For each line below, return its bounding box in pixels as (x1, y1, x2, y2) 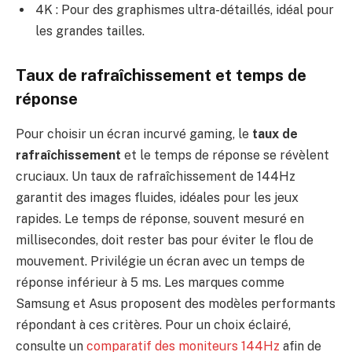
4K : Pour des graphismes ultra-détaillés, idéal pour (35, 2, 334, 17)
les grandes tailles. (35, 23, 145, 38)
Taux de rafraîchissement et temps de (16, 66, 306, 86)
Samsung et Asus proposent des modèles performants (16, 295, 335, 311)
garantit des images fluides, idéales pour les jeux (16, 189, 299, 205)
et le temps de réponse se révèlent (121, 147, 329, 163)
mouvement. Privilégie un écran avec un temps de (16, 253, 305, 269)
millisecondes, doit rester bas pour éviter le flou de (16, 232, 313, 247)
